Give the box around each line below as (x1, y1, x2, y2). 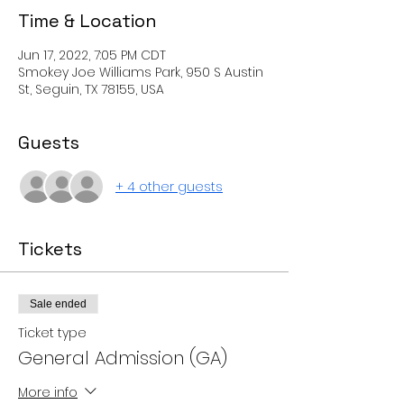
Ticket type (18, 324, 87, 342)
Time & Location (18, 9, 157, 32)
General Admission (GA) (18, 345, 227, 371)
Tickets (18, 237, 82, 261)
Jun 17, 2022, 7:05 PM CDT (18, 46, 166, 64)
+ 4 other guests (115, 177, 223, 196)
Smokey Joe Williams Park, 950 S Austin (18, 63, 263, 81)
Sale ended (30, 298, 87, 310)
